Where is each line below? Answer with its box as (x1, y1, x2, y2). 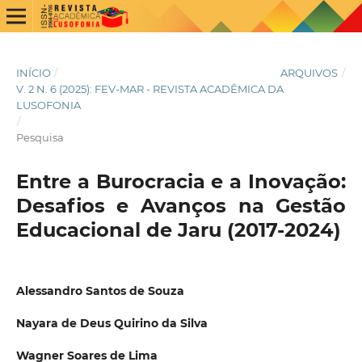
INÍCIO (15, 65, 51, 79)
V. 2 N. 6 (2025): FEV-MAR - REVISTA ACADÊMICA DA (15, 82, 284, 95)
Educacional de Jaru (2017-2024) (15, 217, 341, 242)
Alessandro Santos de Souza (15, 283, 184, 298)
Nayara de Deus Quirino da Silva (15, 316, 208, 330)
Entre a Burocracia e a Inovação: (15, 169, 347, 193)
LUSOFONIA (15, 98, 81, 112)
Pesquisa (15, 130, 64, 144)
